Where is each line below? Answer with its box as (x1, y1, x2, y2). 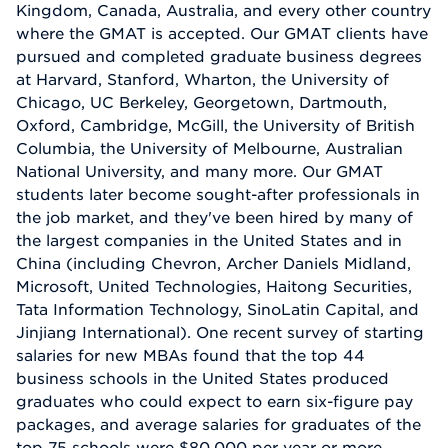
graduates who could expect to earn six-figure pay (16, 391, 413, 410)
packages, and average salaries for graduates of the (16, 414, 421, 433)
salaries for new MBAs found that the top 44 (16, 345, 365, 364)
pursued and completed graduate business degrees (16, 46, 422, 65)
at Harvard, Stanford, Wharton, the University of (16, 69, 389, 88)
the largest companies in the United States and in (16, 230, 402, 249)
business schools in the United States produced (16, 368, 389, 387)
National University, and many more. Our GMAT (16, 161, 383, 180)
